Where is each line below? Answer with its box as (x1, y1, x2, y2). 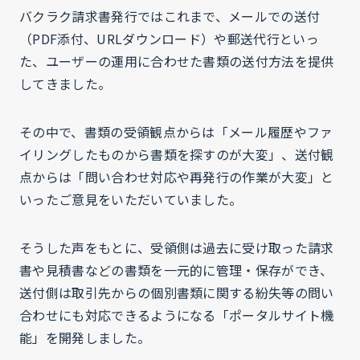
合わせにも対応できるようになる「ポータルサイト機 (19, 305, 334, 325)
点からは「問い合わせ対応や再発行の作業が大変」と (19, 167, 334, 186)
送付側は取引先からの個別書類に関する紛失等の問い (19, 283, 334, 302)
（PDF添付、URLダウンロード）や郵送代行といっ (19, 29, 320, 48)
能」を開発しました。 (19, 328, 151, 347)
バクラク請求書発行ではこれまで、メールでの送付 (19, 6, 321, 26)
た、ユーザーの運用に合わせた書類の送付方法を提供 (19, 51, 334, 71)
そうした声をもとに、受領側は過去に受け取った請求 (19, 238, 334, 257)
